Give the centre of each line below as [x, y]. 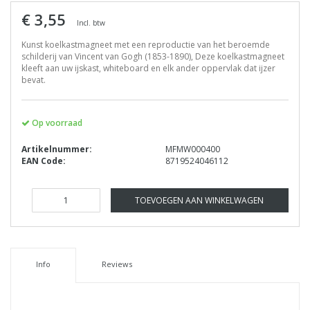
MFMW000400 [193, 149]
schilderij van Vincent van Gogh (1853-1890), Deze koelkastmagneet [153, 57]
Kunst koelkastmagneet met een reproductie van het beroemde [146, 45]
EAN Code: [44, 161]
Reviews [117, 264]
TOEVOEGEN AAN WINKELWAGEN [200, 201]
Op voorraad [56, 123]
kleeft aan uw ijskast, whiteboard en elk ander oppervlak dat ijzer [148, 69]
